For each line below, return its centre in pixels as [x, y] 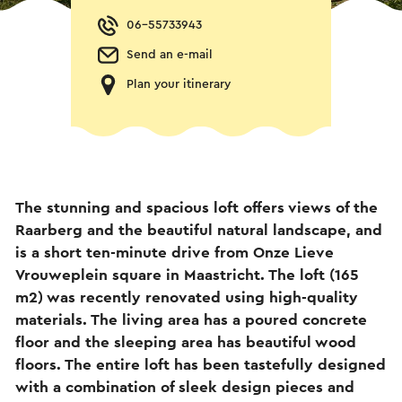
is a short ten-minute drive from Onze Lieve [175, 252]
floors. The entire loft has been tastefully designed [201, 364]
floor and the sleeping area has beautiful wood [186, 342]
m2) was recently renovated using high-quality [187, 297]
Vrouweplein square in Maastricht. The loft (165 [187, 275]
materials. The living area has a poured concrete [191, 319]
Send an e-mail [170, 55]
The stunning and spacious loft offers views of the [197, 207]
